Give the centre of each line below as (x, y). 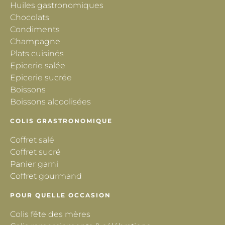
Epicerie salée (38, 66)
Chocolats (30, 18)
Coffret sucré (35, 152)
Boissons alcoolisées (50, 102)
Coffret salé (32, 140)
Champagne (35, 42)
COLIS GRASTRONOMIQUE (61, 121)
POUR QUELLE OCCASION (61, 195)
